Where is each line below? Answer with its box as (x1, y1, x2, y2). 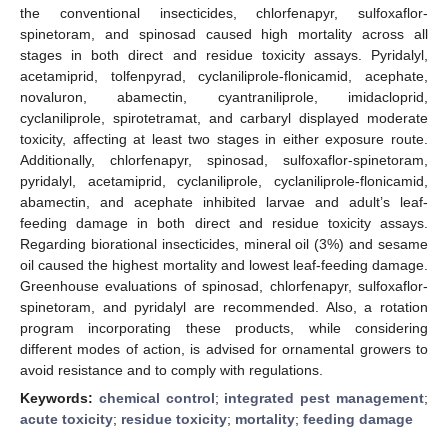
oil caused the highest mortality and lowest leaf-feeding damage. (20, 256, 428, 273)
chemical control (98, 390, 215, 406)
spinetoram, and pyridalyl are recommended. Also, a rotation (20, 298, 428, 315)
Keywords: (20, 390, 99, 406)
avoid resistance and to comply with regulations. (20, 361, 323, 378)
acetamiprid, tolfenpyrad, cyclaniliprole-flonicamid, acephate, (20, 67, 428, 84)
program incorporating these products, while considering (20, 319, 428, 336)
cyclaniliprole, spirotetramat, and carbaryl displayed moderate (20, 109, 428, 126)
